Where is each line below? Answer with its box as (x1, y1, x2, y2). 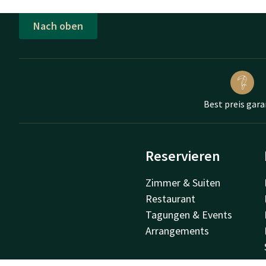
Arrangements (145, 223, 210, 237)
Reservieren (145, 146, 221, 165)
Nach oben (33, 19, 83, 33)
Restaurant (145, 191, 196, 205)
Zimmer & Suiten (145, 175, 221, 189)
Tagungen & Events (145, 207, 233, 221)
